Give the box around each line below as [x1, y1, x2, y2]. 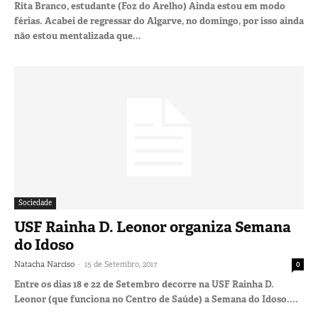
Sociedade [18, 197, 52, 207]
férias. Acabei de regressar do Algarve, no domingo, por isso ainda [14, 15, 304, 28]
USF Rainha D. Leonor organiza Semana [14, 216, 291, 237]
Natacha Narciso [14, 258, 75, 269]
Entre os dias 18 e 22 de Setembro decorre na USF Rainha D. [14, 278, 274, 290]
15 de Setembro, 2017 [84, 258, 157, 269]
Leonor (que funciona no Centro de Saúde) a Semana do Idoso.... [14, 292, 298, 305]
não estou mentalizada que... [14, 30, 141, 43]
